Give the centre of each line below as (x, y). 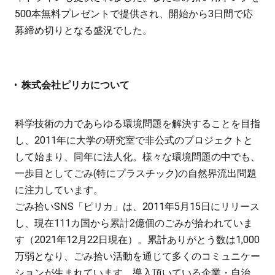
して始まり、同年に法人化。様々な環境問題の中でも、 (137, 157)
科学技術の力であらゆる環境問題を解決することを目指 (137, 123)
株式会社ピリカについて (76, 85)
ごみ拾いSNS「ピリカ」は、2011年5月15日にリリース (137, 206)
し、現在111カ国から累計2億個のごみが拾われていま (134, 223)
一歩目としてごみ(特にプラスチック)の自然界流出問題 (135, 173)
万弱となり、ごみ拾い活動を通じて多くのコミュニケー (137, 256)
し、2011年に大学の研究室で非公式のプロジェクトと (134, 140)
